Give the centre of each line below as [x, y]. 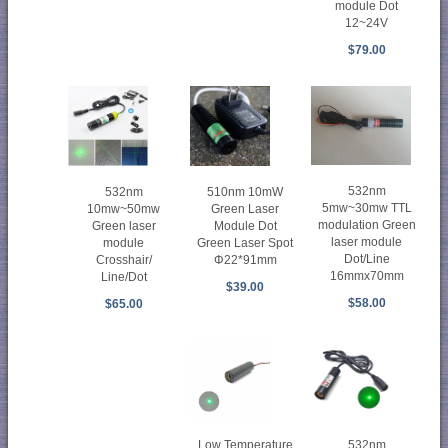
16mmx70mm [366, 275]
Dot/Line [366, 258]
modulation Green [366, 224]
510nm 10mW [245, 192]
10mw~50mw [124, 209]
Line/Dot [123, 277]
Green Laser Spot [245, 243]
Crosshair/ [123, 260]
